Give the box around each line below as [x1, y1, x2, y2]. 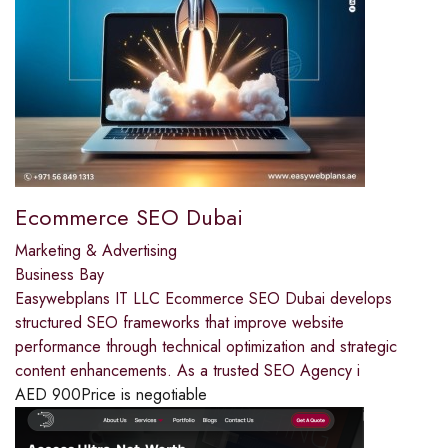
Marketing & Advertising [15, 239, 177, 263]
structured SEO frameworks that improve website [15, 311, 344, 335]
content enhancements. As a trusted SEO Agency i [15, 359, 360, 383]
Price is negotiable [81, 383, 207, 407]
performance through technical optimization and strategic [15, 335, 397, 359]
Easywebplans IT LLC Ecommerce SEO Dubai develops [15, 287, 392, 311]
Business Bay [15, 263, 104, 287]
